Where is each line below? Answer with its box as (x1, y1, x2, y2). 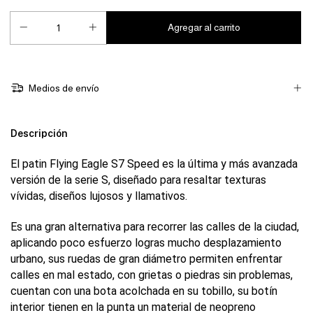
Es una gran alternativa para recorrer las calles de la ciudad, (10, 220, 299, 234)
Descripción (10, 128, 68, 140)
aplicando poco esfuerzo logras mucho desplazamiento (10, 236, 282, 250)
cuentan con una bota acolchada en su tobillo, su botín (10, 284, 277, 298)
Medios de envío (26, 82, 99, 94)
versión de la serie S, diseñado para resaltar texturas (10, 173, 266, 187)
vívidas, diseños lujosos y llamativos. (10, 189, 187, 203)
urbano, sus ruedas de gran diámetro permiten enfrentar (10, 252, 282, 266)
